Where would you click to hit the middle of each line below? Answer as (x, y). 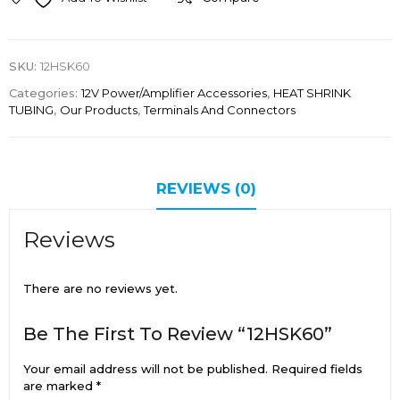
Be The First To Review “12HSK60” (178, 333)
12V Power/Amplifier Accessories (174, 92)
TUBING (31, 109)
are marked (60, 385)
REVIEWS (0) (206, 188)
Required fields (317, 368)
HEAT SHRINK (312, 92)
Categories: (45, 92)
